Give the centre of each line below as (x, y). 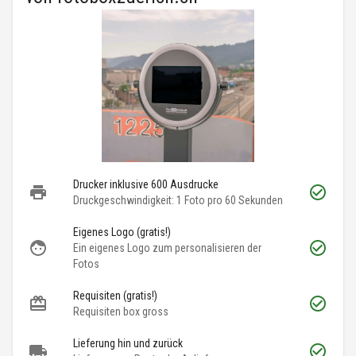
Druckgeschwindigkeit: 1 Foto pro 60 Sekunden (178, 201)
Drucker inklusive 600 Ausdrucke (146, 185)
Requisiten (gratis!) (115, 296)
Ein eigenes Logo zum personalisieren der (167, 248)
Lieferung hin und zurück (128, 344)
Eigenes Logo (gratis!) (122, 232)
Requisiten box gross (121, 312)
